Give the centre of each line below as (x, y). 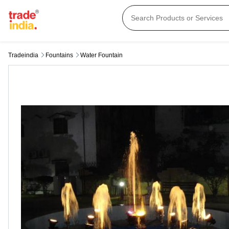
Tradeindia (23, 55)
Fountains (59, 55)
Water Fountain (101, 55)
